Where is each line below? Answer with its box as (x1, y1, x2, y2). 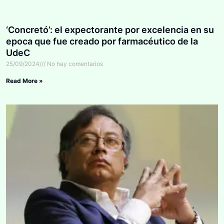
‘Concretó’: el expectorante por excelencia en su (6, 24, 214, 35)
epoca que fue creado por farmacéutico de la (6, 36, 198, 47)
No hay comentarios (45, 60, 103, 68)
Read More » (6, 77, 43, 85)
